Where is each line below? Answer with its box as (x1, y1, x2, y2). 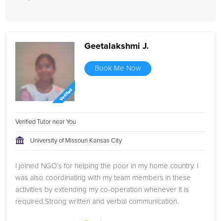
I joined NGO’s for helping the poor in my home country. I (15, 162, 198, 170)
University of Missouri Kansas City (30, 138, 122, 144)
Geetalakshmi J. (84, 42, 149, 51)
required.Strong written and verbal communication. (15, 198, 179, 205)
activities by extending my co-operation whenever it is (15, 186, 189, 193)
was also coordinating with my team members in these (15, 174, 191, 182)
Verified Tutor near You (15, 119, 77, 125)
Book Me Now (95, 65, 141, 72)
